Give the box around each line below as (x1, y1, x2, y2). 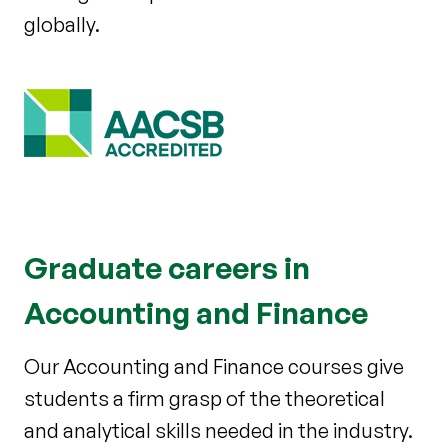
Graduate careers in (24, 248, 310, 286)
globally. (24, 11, 100, 37)
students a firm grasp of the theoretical (24, 385, 385, 411)
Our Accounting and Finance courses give (24, 353, 404, 379)
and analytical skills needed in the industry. (24, 417, 413, 443)
